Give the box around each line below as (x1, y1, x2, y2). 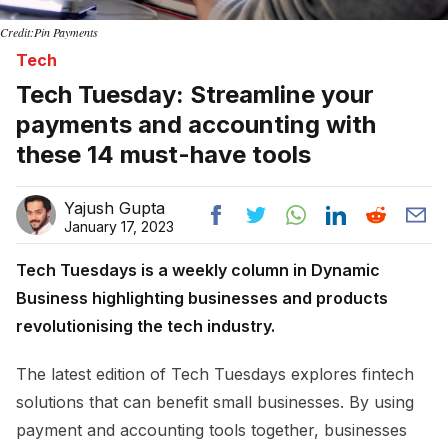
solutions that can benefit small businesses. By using (16, 391, 414, 412)
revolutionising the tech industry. (16, 315, 275, 336)
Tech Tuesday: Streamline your (16, 79, 374, 109)
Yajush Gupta (64, 197, 165, 218)
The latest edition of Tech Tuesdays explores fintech (16, 363, 414, 384)
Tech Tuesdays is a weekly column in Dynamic (16, 259, 380, 280)
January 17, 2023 (64, 217, 174, 235)
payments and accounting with (16, 109, 376, 139)
